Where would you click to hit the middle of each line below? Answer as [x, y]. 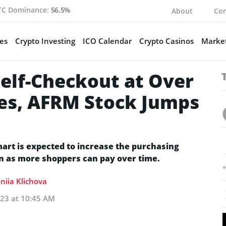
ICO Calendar [107, 41]
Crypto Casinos [166, 41]
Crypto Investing [45, 41]
